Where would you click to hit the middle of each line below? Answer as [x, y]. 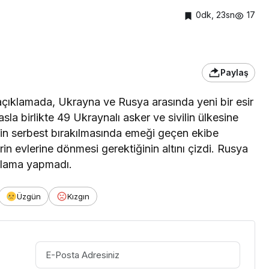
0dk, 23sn [215, 15]
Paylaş [234, 73]
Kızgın [78, 196]
